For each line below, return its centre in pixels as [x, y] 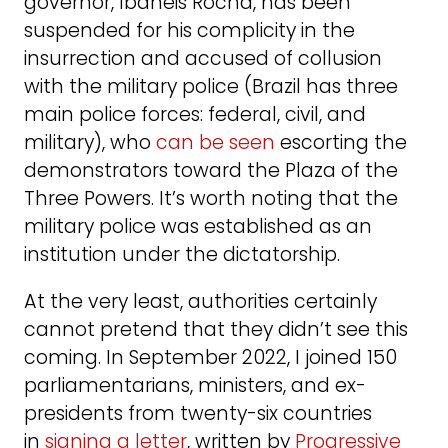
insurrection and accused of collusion [203, 59]
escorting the [341, 143]
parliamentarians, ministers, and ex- [195, 386]
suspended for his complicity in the [189, 31]
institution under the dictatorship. [182, 255]
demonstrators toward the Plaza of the [211, 171]
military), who [90, 143]
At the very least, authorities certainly [200, 302]
